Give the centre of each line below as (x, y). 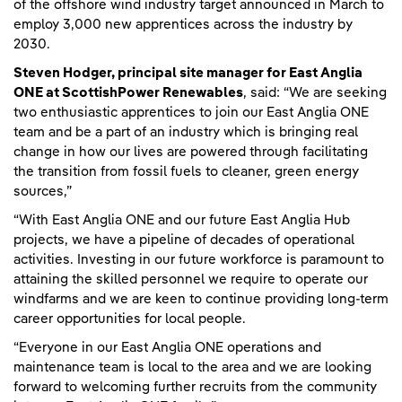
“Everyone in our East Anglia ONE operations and (167, 347)
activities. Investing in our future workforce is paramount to (199, 259)
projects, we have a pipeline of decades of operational (184, 240)
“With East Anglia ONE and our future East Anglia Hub (182, 220)
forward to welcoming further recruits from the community (195, 387)
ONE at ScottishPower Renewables (128, 92)
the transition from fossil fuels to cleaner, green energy (186, 171)
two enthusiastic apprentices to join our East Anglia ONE (191, 112)
